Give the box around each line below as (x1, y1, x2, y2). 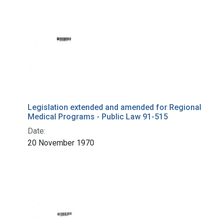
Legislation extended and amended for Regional (28, 103, 201, 112)
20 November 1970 (28, 138, 94, 148)
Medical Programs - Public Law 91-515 (28, 112, 168, 122)
